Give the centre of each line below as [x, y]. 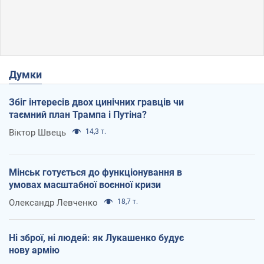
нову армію [34, 250]
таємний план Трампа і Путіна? [78, 114]
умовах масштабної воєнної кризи [85, 184]
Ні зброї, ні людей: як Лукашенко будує [96, 237]
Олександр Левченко [53, 202]
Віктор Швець [37, 132]
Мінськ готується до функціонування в [95, 172]
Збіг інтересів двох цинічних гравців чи [96, 102]
